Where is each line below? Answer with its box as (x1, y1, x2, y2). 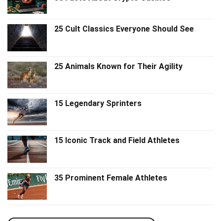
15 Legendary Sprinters (54, 99, 142, 109)
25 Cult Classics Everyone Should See (54, 24, 194, 34)
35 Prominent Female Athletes (54, 173, 167, 183)
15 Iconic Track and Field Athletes (54, 136, 180, 146)
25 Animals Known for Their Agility (54, 61, 183, 71)
